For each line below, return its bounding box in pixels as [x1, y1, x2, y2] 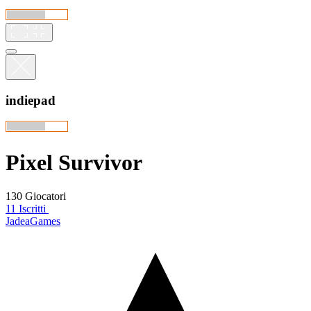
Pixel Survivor [6, 149, 142, 175]
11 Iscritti [6, 203, 46, 215]
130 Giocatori [6, 190, 66, 203]
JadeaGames [6, 215, 60, 228]
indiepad [6, 92, 56, 108]
